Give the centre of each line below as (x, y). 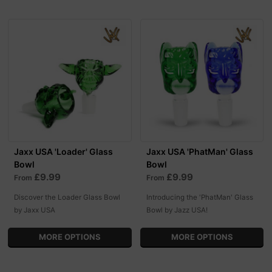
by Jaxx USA (35, 210)
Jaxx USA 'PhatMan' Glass (199, 152)
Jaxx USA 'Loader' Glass (64, 152)
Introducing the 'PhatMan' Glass (199, 198)
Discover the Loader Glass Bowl (67, 198)
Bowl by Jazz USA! (177, 210)
